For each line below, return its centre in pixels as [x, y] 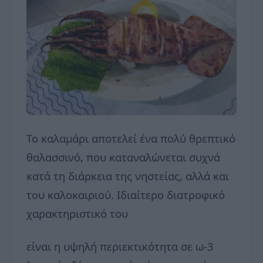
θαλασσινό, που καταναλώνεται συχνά [123, 157]
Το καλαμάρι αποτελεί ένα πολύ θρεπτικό [131, 139]
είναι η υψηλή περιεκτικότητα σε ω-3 [120, 247]
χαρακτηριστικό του [77, 214]
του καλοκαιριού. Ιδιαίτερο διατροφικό [126, 195]
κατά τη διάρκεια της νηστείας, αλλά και [128, 176]
